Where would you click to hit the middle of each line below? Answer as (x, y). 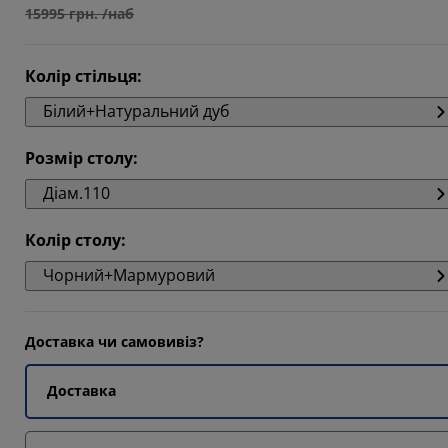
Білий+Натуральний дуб (136, 111)
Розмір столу (79, 158)
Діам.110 (76, 193)
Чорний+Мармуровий (129, 275)
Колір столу (73, 240)
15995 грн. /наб (79, 13)
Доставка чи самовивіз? (114, 341)
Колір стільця (81, 76)
